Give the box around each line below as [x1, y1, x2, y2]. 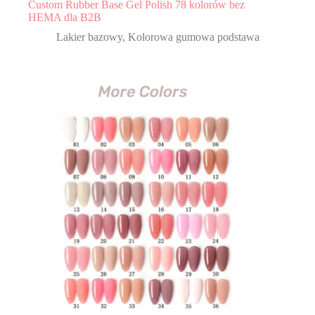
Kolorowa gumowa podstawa [128, 30, 259, 43]
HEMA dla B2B [28, 11, 101, 23]
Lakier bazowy [56, 30, 122, 43]
